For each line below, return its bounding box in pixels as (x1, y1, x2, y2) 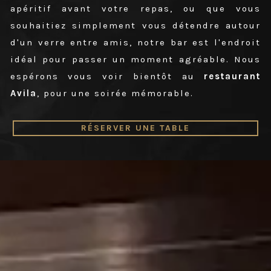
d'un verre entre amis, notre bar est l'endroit (10, 37, 261, 48)
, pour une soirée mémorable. (36, 88, 194, 99)
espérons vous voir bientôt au (10, 71, 204, 82)
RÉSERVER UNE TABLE (80, 123, 190, 134)
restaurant (204, 71, 261, 82)
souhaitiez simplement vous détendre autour (10, 20, 261, 31)
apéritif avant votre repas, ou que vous (10, 3, 261, 15)
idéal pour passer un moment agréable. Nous (10, 54, 261, 65)
